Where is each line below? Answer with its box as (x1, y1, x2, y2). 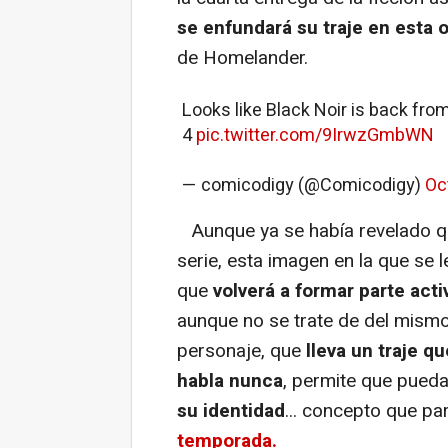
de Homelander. (177, 43, 308, 72)
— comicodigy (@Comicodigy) (182, 171, 425, 199)
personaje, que (177, 336, 306, 365)
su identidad (177, 396, 285, 425)
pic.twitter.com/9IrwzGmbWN (196, 121, 434, 149)
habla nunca (177, 366, 283, 395)
